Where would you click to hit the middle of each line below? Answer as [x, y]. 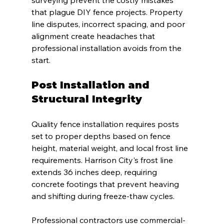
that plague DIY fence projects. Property [108, 12]
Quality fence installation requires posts [106, 124]
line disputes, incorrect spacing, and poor [109, 24]
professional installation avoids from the [107, 48]
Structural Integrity [86, 99]
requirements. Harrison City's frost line [103, 160]
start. [41, 60]
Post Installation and [92, 85]
